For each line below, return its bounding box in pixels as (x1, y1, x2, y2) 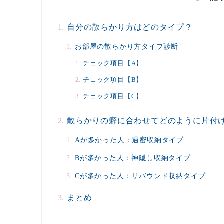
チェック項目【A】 (83, 60, 143, 67)
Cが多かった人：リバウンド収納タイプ (75, 172, 206, 180)
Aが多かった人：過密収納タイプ (75, 136, 184, 144)
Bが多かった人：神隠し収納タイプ (75, 154, 191, 162)
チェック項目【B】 (83, 76, 143, 84)
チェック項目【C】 (83, 93, 143, 100)
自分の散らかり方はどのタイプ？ (67, 23, 193, 32)
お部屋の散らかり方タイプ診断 (75, 42, 179, 51)
